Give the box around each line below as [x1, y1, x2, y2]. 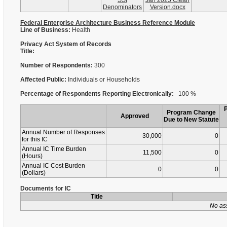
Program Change [167, 109, 216, 116]
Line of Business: [20, 26, 72, 33]
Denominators [103, 4, 142, 11]
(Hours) [22, 153, 43, 160]
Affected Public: [20, 76, 68, 83]
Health [72, 26, 90, 33]
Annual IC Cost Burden [22, 162, 85, 169]
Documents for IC [20, 185, 71, 192]
